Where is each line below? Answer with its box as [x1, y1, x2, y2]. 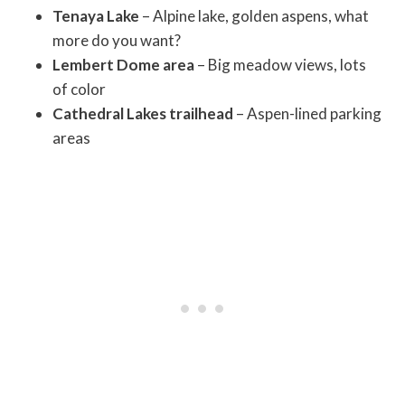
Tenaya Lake [52, 6, 139, 26]
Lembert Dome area [52, 55, 194, 75]
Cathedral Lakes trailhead [52, 104, 233, 124]
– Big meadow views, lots [194, 55, 366, 75]
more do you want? [52, 31, 181, 51]
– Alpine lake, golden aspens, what [139, 6, 369, 26]
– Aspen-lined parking [233, 104, 381, 124]
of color [52, 80, 106, 99]
